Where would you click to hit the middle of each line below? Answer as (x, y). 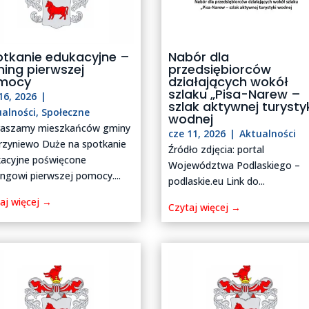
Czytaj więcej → (205, 207)
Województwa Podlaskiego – (235, 165)
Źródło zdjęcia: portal (217, 149)
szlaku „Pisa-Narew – (235, 94)
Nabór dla (199, 57)
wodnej (191, 119)
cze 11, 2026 (197, 133)
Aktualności (268, 133)
